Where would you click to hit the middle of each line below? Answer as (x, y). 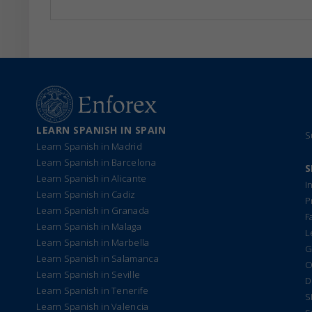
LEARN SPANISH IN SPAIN (101, 130)
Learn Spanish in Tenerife (93, 290)
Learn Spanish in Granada (93, 210)
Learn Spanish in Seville (88, 274)
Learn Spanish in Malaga (89, 226)
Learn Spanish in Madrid (89, 146)
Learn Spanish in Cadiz (86, 194)
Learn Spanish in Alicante (92, 178)
